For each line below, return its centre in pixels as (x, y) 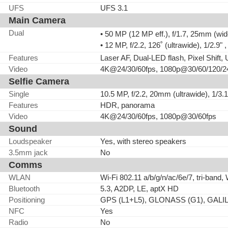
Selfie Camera (39, 81)
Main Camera (37, 20)
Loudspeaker (30, 141)
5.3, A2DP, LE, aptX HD (139, 189)
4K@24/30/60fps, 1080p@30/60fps (158, 116)
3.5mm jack (28, 152)
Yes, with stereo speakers (143, 141)
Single (19, 94)
